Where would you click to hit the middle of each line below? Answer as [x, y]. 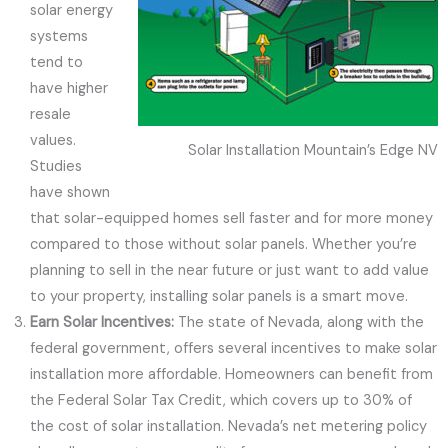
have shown [70, 192]
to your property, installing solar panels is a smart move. [219, 296]
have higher [69, 88]
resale [50, 114]
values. [53, 140]
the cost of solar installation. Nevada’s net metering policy [228, 426]
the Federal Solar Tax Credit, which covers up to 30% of [221, 400]
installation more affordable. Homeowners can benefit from [231, 374]
